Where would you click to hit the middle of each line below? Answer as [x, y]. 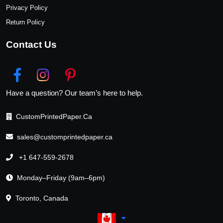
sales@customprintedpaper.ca [65, 137]
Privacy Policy [27, 7]
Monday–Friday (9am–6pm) [61, 177]
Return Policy [25, 22]
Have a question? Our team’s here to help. [74, 93]
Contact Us [31, 44]
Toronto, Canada [42, 198]
